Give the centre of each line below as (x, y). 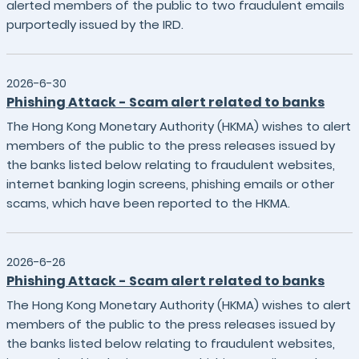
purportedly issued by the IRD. (95, 24)
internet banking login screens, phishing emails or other (170, 184)
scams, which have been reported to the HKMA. (148, 203)
